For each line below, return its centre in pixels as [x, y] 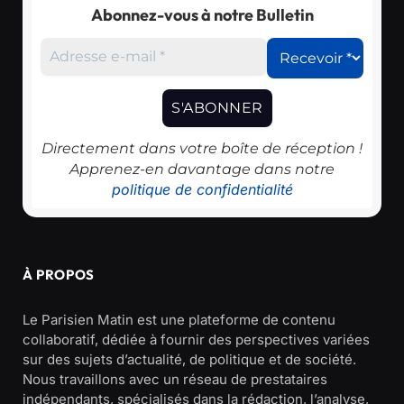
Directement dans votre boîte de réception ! [202, 149]
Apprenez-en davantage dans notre [202, 170]
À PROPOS [59, 275]
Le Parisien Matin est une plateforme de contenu [179, 320]
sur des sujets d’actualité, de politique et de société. [189, 360]
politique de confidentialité [202, 190]
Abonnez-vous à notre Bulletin [202, 15]
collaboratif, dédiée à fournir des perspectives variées [196, 340]
